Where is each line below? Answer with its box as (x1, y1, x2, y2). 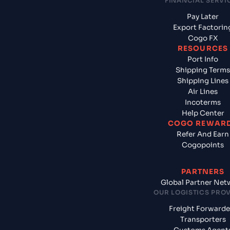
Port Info (187, 55, 218, 64)
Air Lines (188, 87, 218, 97)
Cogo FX (188, 34, 218, 43)
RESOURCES (178, 44, 228, 53)
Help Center (181, 109, 224, 118)
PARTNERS (181, 167, 225, 177)
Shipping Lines (177, 76, 228, 86)
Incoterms (185, 98, 221, 107)
